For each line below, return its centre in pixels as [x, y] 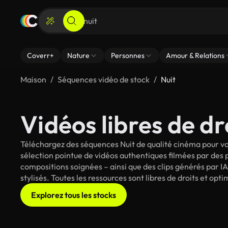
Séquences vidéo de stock [104, 79]
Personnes [128, 55]
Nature [78, 55]
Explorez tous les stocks [74, 195]
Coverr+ [40, 55]
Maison [33, 79]
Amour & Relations [195, 55]
